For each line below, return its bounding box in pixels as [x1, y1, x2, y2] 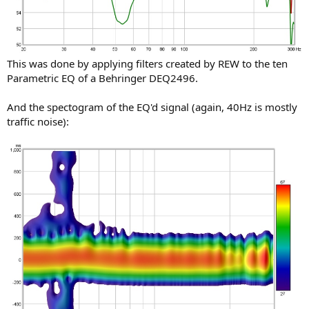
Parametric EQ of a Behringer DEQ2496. [7, 70, 198, 85]
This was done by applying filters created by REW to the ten [7, 56, 288, 70]
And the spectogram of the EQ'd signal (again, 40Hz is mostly [7, 99, 297, 114]
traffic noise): [7, 114, 69, 128]
